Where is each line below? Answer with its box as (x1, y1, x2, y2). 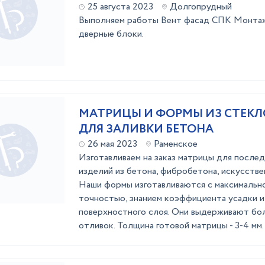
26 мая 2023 (88, 137, 137, 151)
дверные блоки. (79, 27, 144, 41)
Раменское (154, 137, 198, 151)
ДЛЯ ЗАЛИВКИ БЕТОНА (79, 121, 214, 138)
